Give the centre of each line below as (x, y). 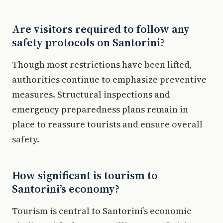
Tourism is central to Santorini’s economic (102, 211)
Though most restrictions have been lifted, (102, 64)
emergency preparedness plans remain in (100, 109)
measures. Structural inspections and (91, 94)
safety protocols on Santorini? (88, 42)
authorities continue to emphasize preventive (109, 79)
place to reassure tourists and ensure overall (107, 124)
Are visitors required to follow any (101, 29)
